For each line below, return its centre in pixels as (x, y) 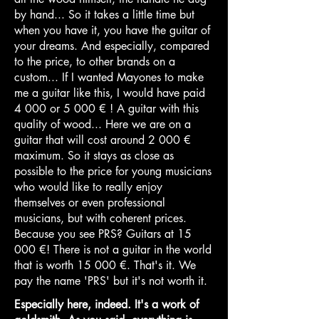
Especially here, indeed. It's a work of (106, 304)
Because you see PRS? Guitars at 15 (103, 234)
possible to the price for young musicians (113, 171)
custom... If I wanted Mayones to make (109, 77)
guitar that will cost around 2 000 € (103, 140)
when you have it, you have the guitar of (112, 30)
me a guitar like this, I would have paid (110, 93)
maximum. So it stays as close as (94, 155)
